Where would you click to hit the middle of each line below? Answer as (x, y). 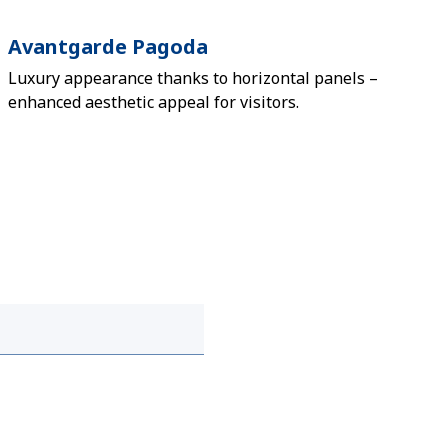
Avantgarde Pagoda (108, 46)
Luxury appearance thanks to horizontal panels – (193, 78)
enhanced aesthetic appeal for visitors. (153, 102)
